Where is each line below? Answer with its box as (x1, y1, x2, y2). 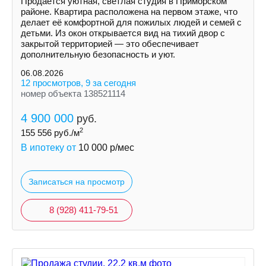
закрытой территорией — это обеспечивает (21, 39, 199, 49)
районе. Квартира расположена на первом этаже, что (21, 7, 237, 17)
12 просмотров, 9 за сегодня (21, 78, 136, 88)
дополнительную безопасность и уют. (21, 49, 175, 59)
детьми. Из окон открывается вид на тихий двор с (21, 28, 225, 38)
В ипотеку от (21, 142, 78, 153)
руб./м (52, 128, 80, 138)
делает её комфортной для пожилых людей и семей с (21, 17, 242, 27)
